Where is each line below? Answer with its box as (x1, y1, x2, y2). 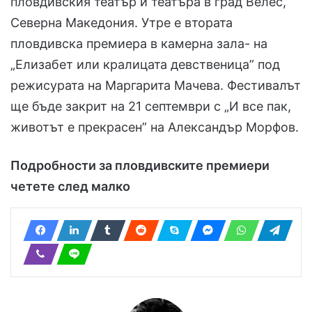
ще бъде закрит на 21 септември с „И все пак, (10, 99, 291, 114)
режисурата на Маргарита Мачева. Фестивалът (10, 78, 301, 93)
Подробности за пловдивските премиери (10, 158, 270, 173)
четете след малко (10, 179, 130, 194)
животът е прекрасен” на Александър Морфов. (10, 120, 299, 135)
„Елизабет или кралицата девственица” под (10, 57, 280, 72)
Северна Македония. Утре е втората (10, 15, 233, 31)
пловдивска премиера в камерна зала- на (10, 36, 267, 52)
